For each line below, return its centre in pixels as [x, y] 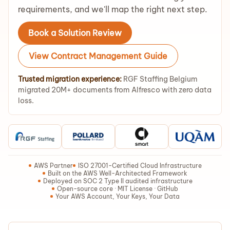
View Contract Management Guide [98, 56]
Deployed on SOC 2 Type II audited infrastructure [118, 181]
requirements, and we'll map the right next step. [113, 9]
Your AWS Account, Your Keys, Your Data [118, 196]
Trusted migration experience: [70, 79]
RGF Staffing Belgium [160, 79]
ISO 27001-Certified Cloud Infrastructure [140, 166]
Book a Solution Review [75, 33]
